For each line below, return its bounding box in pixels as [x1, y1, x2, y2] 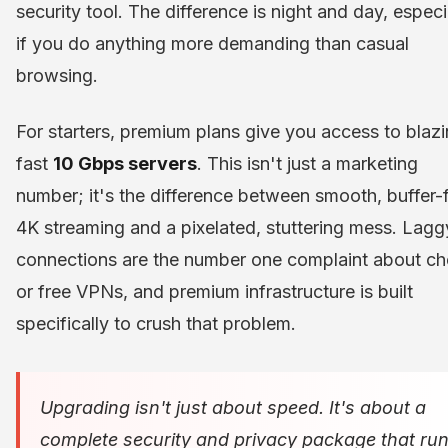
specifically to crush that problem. [16, 313, 296, 335]
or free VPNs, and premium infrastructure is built [16, 281, 413, 303]
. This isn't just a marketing [197, 153, 418, 175]
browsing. [16, 65, 98, 87]
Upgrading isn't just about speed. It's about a [40, 397, 426, 419]
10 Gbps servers [53, 153, 197, 175]
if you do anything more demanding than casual [16, 33, 409, 55]
